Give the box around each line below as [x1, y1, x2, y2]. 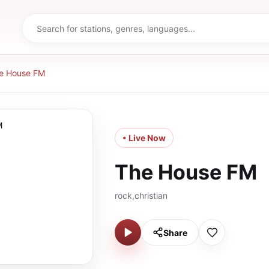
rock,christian [115, 190, 168, 201]
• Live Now [122, 133, 166, 143]
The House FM [115, 160, 257, 184]
